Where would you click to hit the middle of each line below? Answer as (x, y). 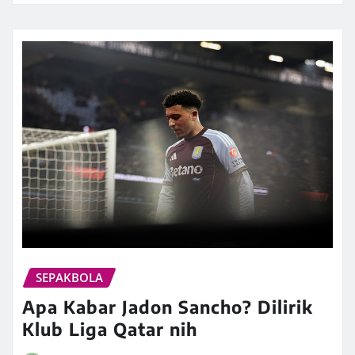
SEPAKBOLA (69, 278)
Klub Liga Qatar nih (110, 329)
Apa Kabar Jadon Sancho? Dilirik (168, 307)
